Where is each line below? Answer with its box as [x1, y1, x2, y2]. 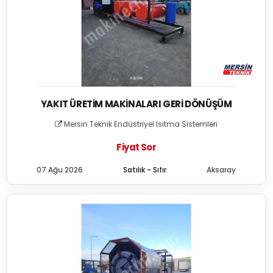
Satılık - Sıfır [123, 165, 167, 175]
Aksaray [207, 165, 236, 175]
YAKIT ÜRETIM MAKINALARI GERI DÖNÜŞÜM [40, 97, 232, 110]
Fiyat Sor [116, 141, 156, 154]
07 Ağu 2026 [37, 165, 83, 175]
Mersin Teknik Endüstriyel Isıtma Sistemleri [62, 119, 218, 129]
